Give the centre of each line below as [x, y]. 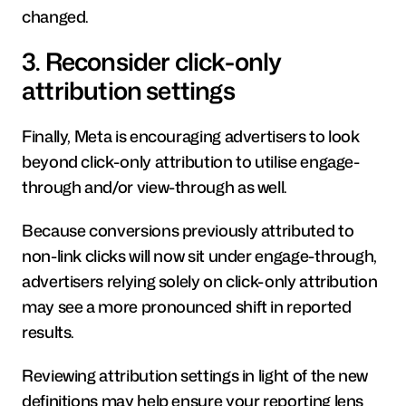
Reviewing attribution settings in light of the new [195, 375]
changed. [56, 16]
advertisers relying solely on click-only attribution [200, 280]
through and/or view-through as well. [155, 186]
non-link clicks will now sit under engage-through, [200, 255]
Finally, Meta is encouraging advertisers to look [191, 135]
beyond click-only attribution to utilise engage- [191, 161]
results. [48, 331]
